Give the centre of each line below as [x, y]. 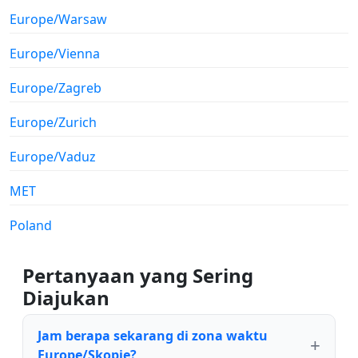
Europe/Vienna [55, 53]
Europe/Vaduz [53, 156]
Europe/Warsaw [58, 19]
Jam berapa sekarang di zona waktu [153, 335]
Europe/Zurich [53, 122]
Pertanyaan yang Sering [138, 275]
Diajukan [66, 297]
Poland [31, 225]
